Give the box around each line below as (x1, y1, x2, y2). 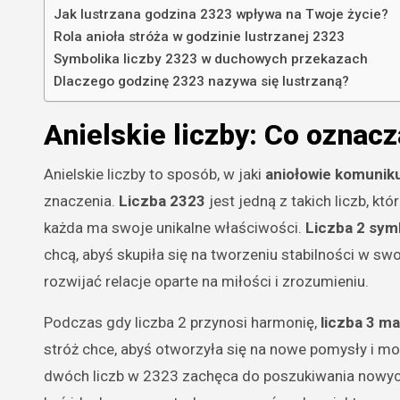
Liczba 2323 (119, 191, 205, 210)
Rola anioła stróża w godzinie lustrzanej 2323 (54, 28, 345, 45)
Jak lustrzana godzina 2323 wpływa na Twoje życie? (54, 5, 388, 22)
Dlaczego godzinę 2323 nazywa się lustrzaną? (54, 72, 349, 89)
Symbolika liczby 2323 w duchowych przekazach (54, 50, 368, 67)
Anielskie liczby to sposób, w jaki (44, 164, 265, 183)
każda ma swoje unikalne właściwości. (44, 218, 305, 237)
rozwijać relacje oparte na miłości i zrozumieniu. (44, 271, 369, 290)
